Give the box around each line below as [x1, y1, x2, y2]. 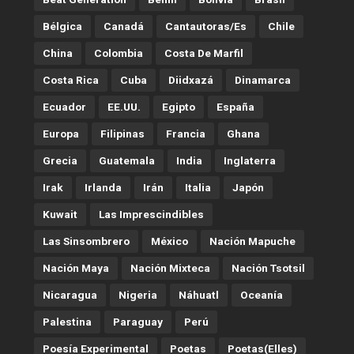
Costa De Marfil [164, 46, 243, 59]
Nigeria [118, 288, 157, 301]
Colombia [93, 46, 143, 59]
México [150, 234, 188, 247]
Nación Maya [42, 261, 109, 274]
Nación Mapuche [209, 234, 296, 247]
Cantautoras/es [164, 19, 247, 32]
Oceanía [239, 288, 283, 301]
